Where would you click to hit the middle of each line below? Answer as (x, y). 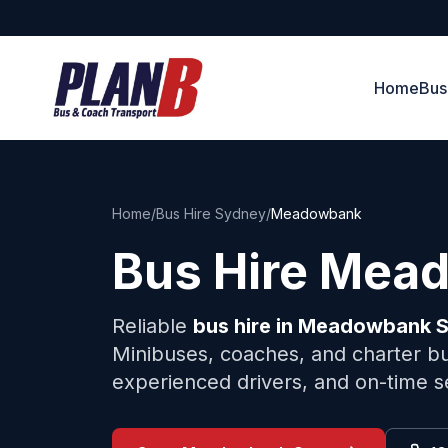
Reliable (152, 326)
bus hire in (245, 326)
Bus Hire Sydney (211, 213)
